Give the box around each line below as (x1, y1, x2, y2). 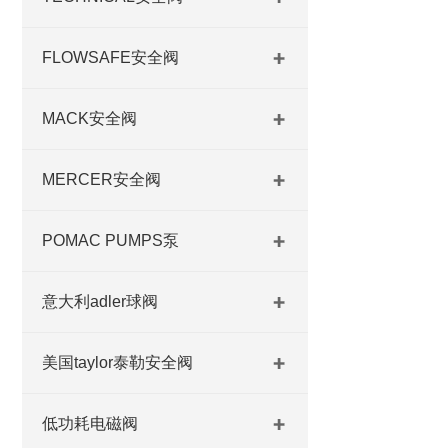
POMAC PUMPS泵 (42, 232, 179, 249)
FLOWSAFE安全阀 (42, 49, 179, 66)
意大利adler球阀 (42, 293, 158, 310)
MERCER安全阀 (42, 171, 161, 188)
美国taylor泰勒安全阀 (42, 354, 193, 371)
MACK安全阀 (42, 110, 137, 127)
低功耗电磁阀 (42, 415, 138, 432)
